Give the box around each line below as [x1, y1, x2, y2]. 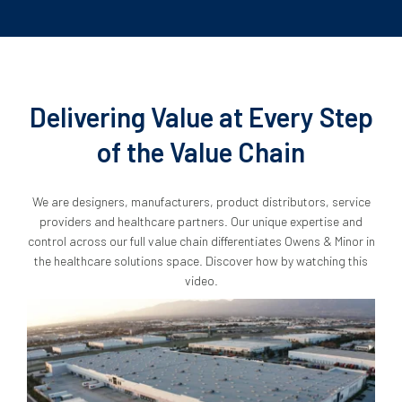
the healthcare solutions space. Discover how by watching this [34, 252, 368, 268]
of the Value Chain [97, 135, 305, 168]
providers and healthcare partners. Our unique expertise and [39, 213, 363, 229]
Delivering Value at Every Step [29, 100, 373, 133]
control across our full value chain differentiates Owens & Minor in [27, 232, 375, 249]
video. [184, 272, 218, 288]
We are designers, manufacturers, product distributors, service [31, 193, 371, 209]
